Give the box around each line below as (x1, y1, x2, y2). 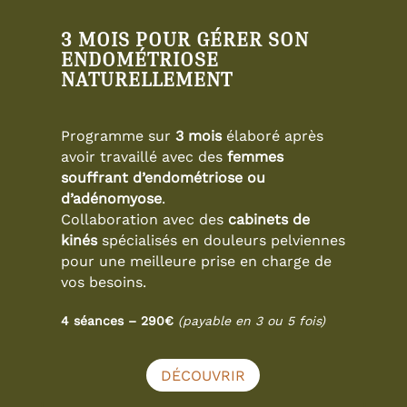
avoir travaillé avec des (60, 147, 227, 165)
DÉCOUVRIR (161, 366, 246, 384)
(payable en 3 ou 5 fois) (173, 313, 325, 328)
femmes (226, 147, 283, 165)
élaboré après (221, 126, 323, 144)
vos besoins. (60, 273, 146, 291)
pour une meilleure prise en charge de (60, 252, 332, 270)
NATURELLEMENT (60, 66, 233, 91)
